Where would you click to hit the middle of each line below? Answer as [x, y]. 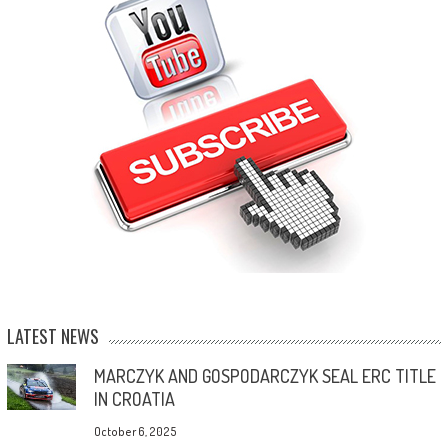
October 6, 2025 [135, 431]
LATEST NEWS [52, 335]
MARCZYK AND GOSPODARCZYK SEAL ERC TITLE [264, 375]
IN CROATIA [134, 398]
